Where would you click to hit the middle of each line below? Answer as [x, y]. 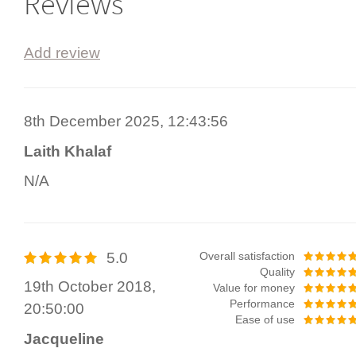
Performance [262, 304]
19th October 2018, [90, 287]
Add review [62, 53]
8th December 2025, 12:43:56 [126, 122]
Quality [277, 272]
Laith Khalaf [68, 151]
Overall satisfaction [247, 256]
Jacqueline [64, 339]
